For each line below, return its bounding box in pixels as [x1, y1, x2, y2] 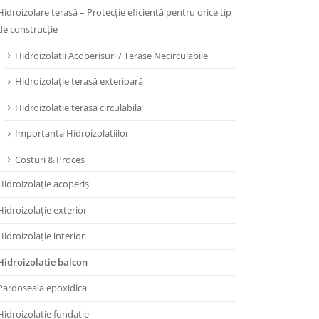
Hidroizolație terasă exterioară [15, 75, 143, 88]
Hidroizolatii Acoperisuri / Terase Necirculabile [15, 48, 208, 62]
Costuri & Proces [15, 152, 85, 166]
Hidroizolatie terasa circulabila [15, 100, 142, 114]
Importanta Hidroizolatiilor [15, 127, 129, 140]
